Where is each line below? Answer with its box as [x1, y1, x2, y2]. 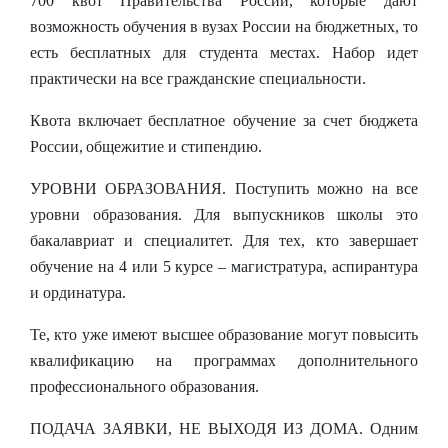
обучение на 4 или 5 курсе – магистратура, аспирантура [30, 258, 418, 275]
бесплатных [70, 44, 152, 61]
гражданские [167, 70, 255, 87]
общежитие [86, 138, 164, 155]
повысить [352, 326, 419, 343]
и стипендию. [164, 138, 262, 155]
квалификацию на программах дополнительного [30, 352, 418, 369]
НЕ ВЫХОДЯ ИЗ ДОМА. [171, 420, 364, 437]
